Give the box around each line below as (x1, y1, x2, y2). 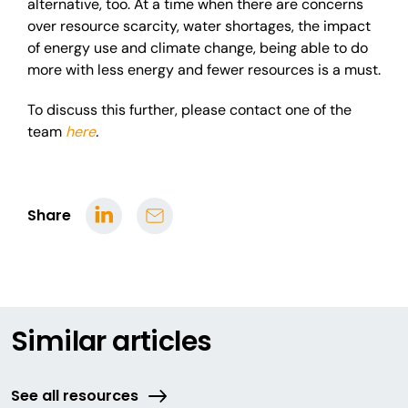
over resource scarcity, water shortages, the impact (27, 16, 371, 36)
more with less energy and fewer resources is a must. (27, 60, 381, 79)
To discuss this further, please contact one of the (27, 100, 352, 119)
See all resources (11, 385, 138, 406)
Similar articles (11, 322, 212, 361)
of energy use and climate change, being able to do (27, 38, 368, 57)
